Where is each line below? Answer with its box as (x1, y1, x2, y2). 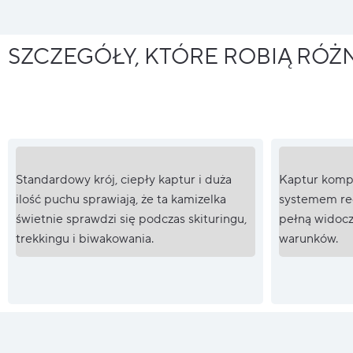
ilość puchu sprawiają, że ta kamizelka (16, 191, 226, 207)
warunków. (278, 230, 338, 247)
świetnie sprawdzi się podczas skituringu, (16, 210, 247, 227)
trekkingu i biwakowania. (16, 230, 154, 247)
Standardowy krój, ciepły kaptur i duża (16, 171, 232, 188)
